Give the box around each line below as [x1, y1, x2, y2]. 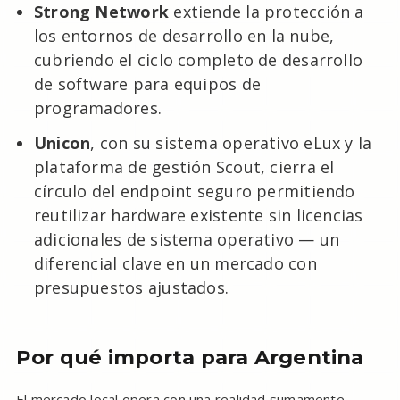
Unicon [33, 131, 91, 154]
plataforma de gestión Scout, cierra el [33, 155, 335, 178]
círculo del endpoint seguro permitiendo [33, 179, 355, 202]
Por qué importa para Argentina [15, 344, 364, 370]
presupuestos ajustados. [33, 276, 229, 298]
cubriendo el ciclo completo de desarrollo [33, 48, 363, 71]
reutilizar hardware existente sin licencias [33, 204, 363, 226]
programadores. [33, 96, 162, 119]
